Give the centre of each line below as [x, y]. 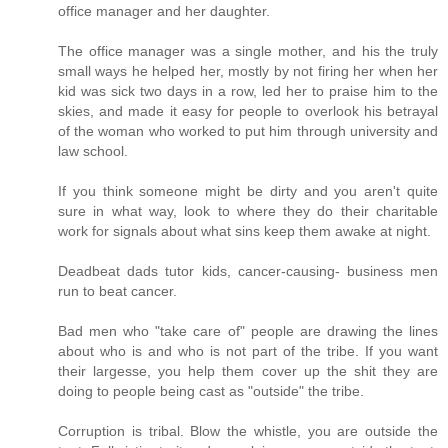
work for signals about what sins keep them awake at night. [244, 231]
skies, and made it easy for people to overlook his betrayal [248, 111]
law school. [93, 151]
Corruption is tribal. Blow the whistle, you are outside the [248, 431]
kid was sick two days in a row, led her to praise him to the [248, 91]
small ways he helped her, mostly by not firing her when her [248, 71]
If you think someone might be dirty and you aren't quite [248, 191]
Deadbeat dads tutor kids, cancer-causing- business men [248, 271]
